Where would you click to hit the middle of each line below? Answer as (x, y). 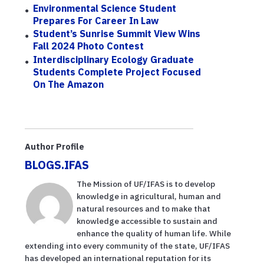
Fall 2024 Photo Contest (89, 46)
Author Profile (55, 147)
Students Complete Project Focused (117, 72)
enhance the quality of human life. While (154, 234)
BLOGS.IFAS (57, 165)
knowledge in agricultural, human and (149, 197)
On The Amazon (69, 84)
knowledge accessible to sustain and (147, 221)
